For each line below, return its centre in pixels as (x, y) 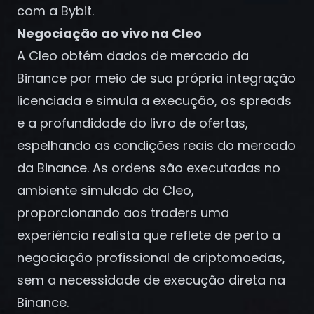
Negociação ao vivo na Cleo (109, 33)
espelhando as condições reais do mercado (156, 145)
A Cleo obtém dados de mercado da (133, 56)
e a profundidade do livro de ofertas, (132, 123)
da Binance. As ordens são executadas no (149, 168)
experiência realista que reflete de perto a (149, 235)
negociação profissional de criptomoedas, (151, 258)
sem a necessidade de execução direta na (151, 280)
